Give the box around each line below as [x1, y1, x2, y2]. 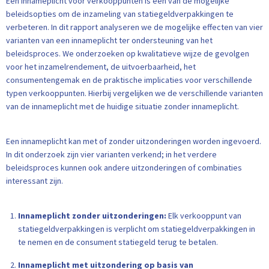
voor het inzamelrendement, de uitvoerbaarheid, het [6, 61, 196, 72]
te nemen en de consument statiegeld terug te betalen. [18, 237, 218, 247]
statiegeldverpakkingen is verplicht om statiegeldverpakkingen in [18, 223, 255, 234]
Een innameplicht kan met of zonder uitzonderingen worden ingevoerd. [6, 136, 261, 147]
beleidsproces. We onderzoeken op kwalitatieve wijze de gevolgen [6, 48, 249, 59]
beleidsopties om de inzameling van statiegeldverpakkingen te [6, 8, 234, 19]
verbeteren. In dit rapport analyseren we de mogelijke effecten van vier [6, 22, 263, 32]
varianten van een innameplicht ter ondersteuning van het [6, 35, 213, 46]
